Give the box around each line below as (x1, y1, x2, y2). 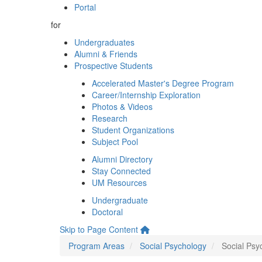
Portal (74, 1, 96, 13)
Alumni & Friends (74, 48, 137, 60)
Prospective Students (74, 60, 153, 71)
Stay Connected (92, 165, 151, 177)
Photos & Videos (92, 101, 153, 112)
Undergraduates (74, 36, 135, 48)
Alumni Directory (92, 153, 153, 165)
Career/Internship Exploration (92, 89, 201, 101)
